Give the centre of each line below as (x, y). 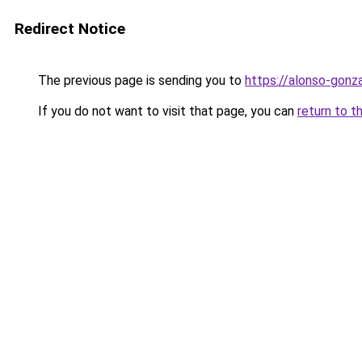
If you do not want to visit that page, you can (166, 111)
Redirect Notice (70, 29)
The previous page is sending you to (140, 80)
